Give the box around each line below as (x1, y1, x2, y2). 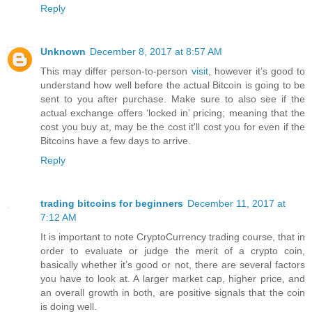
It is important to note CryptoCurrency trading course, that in (40, 231, 305, 242)
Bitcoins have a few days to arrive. (40, 134, 191, 146)
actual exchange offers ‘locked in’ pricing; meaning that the (40, 107, 305, 118)
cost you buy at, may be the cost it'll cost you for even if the (40, 120, 305, 132)
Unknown (40, 45, 86, 57)
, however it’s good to (208, 65, 305, 77)
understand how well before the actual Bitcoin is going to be (40, 79, 305, 91)
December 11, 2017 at (187, 197, 286, 209)
